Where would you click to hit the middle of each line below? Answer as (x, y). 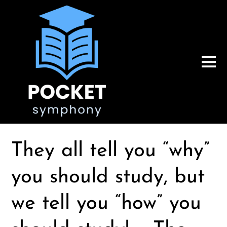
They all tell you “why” (111, 151)
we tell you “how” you (106, 204)
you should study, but (108, 178)
